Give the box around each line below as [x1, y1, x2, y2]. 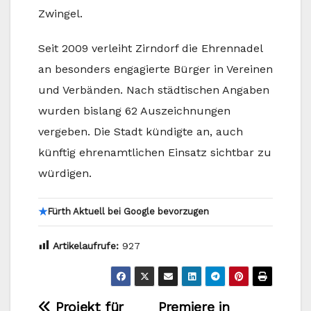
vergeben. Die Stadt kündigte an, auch [38, 125, 243, 139]
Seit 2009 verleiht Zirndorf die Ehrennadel [38, 42, 262, 56]
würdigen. [38, 167, 92, 180]
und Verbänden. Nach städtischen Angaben [38, 83, 269, 97]
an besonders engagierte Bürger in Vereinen [38, 62, 273, 76]
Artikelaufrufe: [53, 239, 119, 251]
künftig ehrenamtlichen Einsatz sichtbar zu [38, 146, 271, 160]
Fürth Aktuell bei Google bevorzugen [47, 206, 209, 217]
